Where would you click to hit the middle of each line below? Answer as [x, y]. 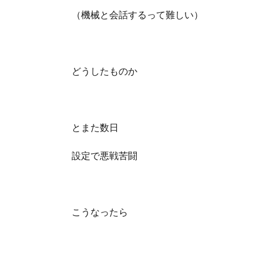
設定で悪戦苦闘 [104, 156]
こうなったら [100, 212]
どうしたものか [104, 71]
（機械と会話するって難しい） [137, 15]
